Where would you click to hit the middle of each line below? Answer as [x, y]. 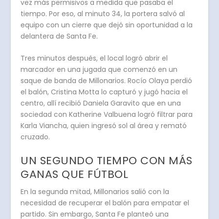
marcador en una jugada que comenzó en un [99, 70]
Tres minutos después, [60, 58]
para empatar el [161, 203]
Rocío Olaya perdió [160, 81]
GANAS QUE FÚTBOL [75, 174]
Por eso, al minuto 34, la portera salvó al [116, 14]
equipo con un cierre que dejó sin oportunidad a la [107, 25]
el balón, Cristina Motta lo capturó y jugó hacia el [104, 92]
